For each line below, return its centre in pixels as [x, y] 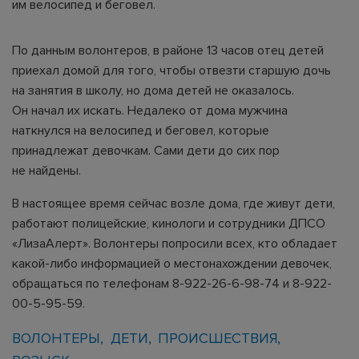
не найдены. [46, 171]
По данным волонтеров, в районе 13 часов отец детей [168, 50]
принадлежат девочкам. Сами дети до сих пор [146, 151]
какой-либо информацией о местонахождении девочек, [172, 264]
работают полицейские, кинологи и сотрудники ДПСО [169, 224]
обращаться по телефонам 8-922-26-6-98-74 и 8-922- [172, 284]
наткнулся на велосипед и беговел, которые [141, 131]
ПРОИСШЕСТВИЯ [218, 338]
